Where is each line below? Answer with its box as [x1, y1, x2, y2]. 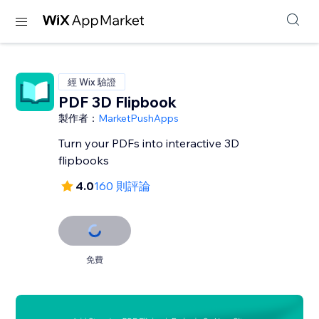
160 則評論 [94, 179, 151, 193]
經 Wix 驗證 [68, 76, 117, 88]
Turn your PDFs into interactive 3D [58, 136, 240, 150]
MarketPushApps [98, 112, 179, 125]
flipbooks [58, 153, 110, 167]
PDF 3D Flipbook [58, 93, 177, 111]
